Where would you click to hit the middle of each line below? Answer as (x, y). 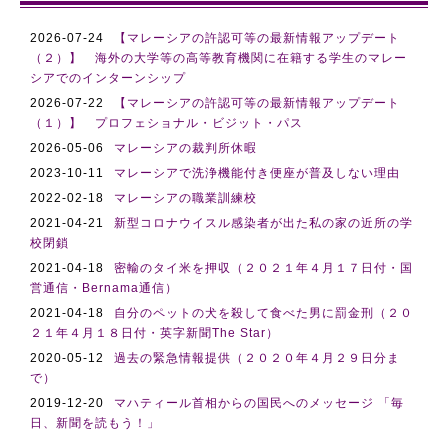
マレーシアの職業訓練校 (185, 198)
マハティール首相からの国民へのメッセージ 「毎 (259, 403)
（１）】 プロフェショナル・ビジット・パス (166, 123)
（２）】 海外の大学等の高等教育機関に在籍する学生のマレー (218, 58)
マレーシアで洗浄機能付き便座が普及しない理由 (257, 173)
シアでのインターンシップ (108, 78)
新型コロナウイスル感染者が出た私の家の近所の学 (263, 223)
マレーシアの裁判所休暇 (185, 148)
